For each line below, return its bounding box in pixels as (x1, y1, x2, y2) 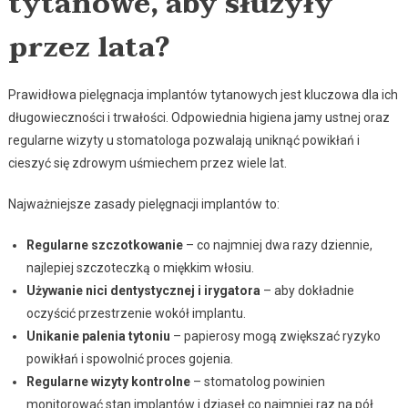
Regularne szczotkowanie (25, 238, 183, 253)
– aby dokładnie (260, 283, 354, 299)
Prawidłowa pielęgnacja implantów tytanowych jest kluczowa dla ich (7, 87, 398, 103)
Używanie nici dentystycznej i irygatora (25, 283, 260, 299)
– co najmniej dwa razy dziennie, (182, 238, 372, 253)
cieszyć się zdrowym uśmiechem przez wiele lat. (7, 156, 287, 171)
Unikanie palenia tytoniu (25, 329, 170, 344)
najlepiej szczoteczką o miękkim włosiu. (25, 260, 254, 276)
